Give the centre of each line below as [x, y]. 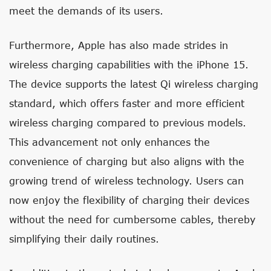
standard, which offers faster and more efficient [127, 103]
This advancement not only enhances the [109, 142]
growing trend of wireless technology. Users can [126, 181]
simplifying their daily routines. [84, 239]
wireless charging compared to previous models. [128, 122]
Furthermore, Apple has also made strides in [119, 45]
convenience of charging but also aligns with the [127, 161]
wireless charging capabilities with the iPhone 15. [129, 64]
